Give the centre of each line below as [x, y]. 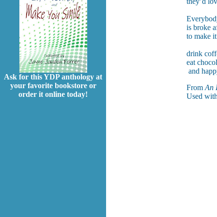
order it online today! [53, 94]
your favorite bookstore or [53, 86]
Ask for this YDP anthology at [53, 77]
